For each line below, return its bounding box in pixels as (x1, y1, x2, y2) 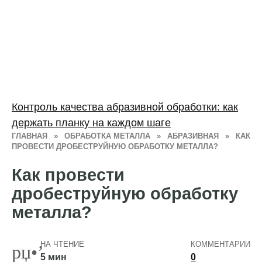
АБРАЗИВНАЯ (167, 132, 219, 140)
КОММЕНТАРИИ (191, 240, 250, 249)
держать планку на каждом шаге (12, 116, 171, 129)
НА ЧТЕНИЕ (40, 240, 84, 249)
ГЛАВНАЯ (12, 132, 47, 140)
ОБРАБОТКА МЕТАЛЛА (64, 132, 150, 140)
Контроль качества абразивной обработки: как (12, 101, 238, 113)
